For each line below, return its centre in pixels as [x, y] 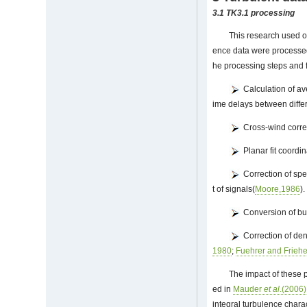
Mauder [249, 290]
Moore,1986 [278, 189]
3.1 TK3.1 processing [254, 13]
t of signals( [234, 189]
